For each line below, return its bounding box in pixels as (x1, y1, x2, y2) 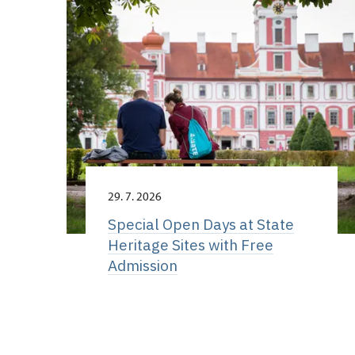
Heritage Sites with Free (107, 235, 273, 254)
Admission (107, 256, 177, 275)
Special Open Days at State (107, 215, 294, 234)
